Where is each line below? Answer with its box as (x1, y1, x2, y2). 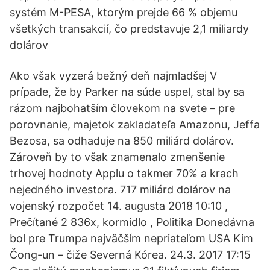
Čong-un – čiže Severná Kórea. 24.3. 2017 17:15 (10, 248, 251, 261)
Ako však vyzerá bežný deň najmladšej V (10, 69, 217, 82)
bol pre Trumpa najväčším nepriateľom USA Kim (10, 232, 253, 245)
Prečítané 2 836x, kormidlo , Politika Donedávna (10, 216, 254, 228)
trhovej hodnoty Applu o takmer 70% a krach (10, 167, 239, 180)
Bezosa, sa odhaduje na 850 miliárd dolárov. (10, 134, 234, 147)
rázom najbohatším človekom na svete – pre (10, 102, 235, 115)
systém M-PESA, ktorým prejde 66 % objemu (10, 6, 237, 19)
